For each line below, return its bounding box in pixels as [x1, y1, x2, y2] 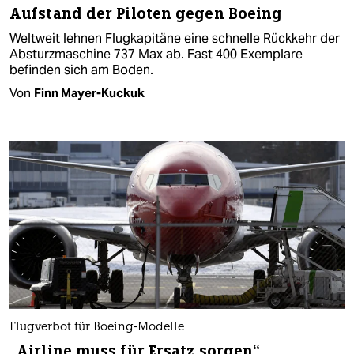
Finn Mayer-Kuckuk [34, 85, 145, 100]
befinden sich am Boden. [9, 61, 153, 78]
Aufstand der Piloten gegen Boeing [9, 3, 283, 24]
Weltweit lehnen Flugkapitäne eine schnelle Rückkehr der [9, 29, 340, 47]
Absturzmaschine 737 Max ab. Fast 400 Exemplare [9, 45, 303, 62]
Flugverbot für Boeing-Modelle [9, 322, 184, 334]
